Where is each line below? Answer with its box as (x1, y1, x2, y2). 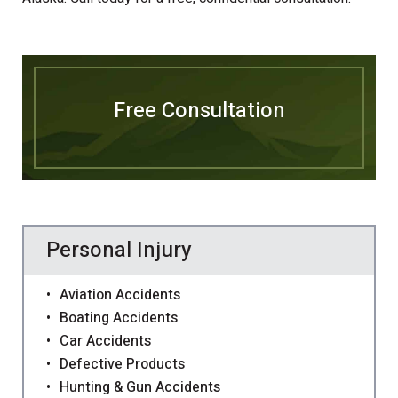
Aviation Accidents (60, 284, 180, 306)
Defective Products (60, 354, 185, 376)
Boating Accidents (60, 307, 178, 330)
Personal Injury (46, 235, 192, 267)
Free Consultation (113, 95, 285, 127)
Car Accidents (60, 330, 151, 353)
